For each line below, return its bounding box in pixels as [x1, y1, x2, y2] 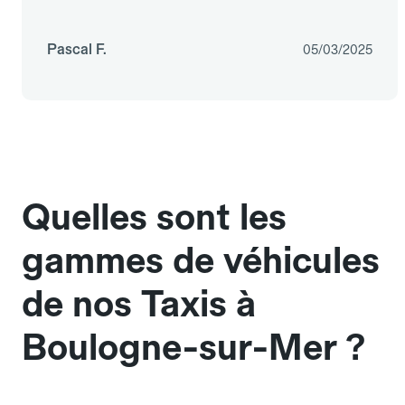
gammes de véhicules [22, 239, 380, 283]
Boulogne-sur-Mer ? [22, 325, 365, 370]
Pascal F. [47, 41, 107, 59]
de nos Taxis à [22, 282, 256, 326]
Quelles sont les [22, 195, 287, 240]
